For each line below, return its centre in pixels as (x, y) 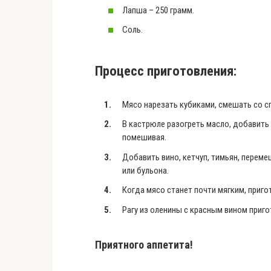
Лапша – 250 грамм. (158, 10)
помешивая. (144, 137)
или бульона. (145, 170)
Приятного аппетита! (144, 245)
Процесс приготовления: (166, 70)
